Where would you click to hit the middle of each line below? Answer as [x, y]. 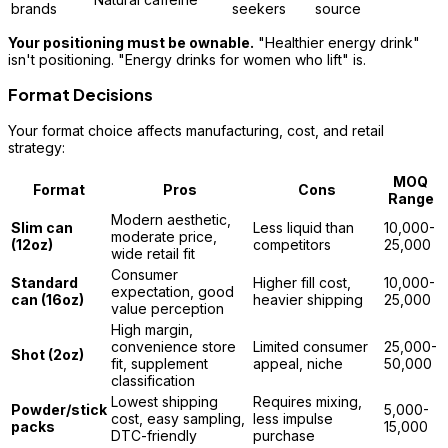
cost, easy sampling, [178, 418]
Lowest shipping [164, 401]
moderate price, [164, 236]
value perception [167, 308]
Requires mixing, [307, 401]
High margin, [152, 329]
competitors [292, 244]
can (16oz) [47, 299]
